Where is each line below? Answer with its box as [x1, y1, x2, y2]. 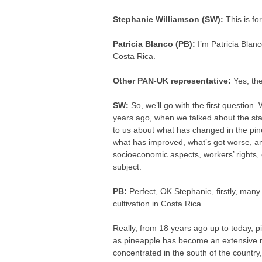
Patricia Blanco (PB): [113, 39, 198, 49]
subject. [113, 162, 142, 171]
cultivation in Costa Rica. [113, 199, 204, 208]
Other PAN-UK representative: [113, 76, 234, 85]
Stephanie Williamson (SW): [113, 15, 226, 24]
